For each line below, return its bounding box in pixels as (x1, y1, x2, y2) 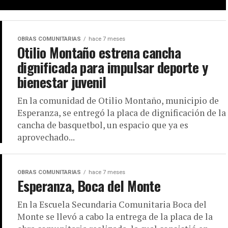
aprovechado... (17, 131, 75, 144)
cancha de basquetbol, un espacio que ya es (17, 119, 188, 131)
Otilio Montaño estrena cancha (17, 42, 181, 63)
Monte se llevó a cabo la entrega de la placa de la (17, 211, 213, 223)
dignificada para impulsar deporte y (17, 57, 208, 78)
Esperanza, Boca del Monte (17, 176, 161, 196)
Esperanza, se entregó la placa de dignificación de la (17, 107, 226, 119)
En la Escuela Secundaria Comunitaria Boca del (17, 198, 207, 211)
